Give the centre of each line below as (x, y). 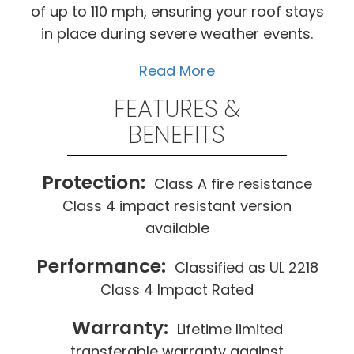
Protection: (96, 182)
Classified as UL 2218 (246, 267)
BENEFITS (177, 135)
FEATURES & (177, 109)
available (177, 228)
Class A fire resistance (233, 183)
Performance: (103, 265)
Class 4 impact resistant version (177, 205)
